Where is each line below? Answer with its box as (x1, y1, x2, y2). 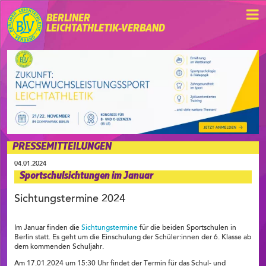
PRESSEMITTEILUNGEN (12, 141, 112, 152)
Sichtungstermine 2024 (14, 194, 125, 205)
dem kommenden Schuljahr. (14, 243, 104, 251)
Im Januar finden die (14, 224, 81, 232)
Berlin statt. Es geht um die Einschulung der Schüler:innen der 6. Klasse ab (14, 233, 251, 241)
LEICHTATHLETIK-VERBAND (46, 23, 165, 34)
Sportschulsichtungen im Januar (20, 170, 153, 182)
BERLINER (46, 13, 92, 24)
